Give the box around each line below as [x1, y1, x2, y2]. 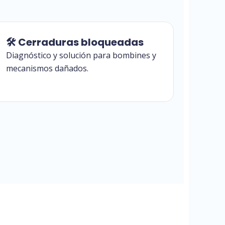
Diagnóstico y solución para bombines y [6, 49, 156, 61]
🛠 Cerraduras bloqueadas [6, 35, 144, 49]
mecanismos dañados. [6, 62, 88, 74]
